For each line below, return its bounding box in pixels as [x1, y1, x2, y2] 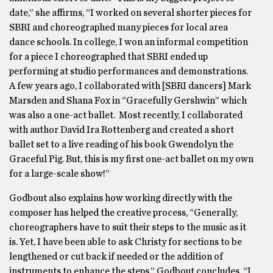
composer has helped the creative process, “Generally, [9, 208, 238, 218]
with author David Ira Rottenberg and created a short [9, 125, 234, 135]
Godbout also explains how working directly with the [9, 193, 232, 203]
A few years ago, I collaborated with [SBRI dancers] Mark [9, 81, 251, 91]
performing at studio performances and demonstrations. [9, 66, 250, 76]
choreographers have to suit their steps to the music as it [9, 222, 246, 232]
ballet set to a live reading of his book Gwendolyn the [9, 140, 233, 149]
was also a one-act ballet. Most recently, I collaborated [9, 110, 243, 120]
